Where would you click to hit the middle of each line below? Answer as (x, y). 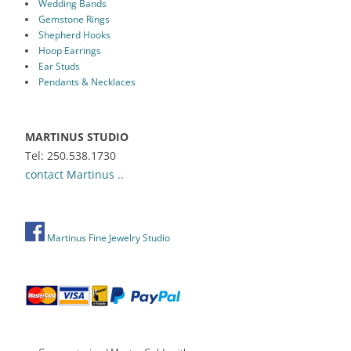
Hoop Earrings (69, 50)
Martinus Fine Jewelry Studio (107, 237)
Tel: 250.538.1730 (71, 155)
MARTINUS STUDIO (77, 136)
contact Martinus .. (74, 174)
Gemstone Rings (74, 19)
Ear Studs (59, 66)
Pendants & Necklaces (87, 81)
